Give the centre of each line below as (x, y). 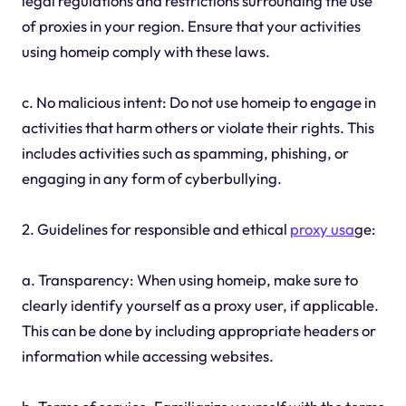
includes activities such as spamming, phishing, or (185, 153)
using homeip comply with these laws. (145, 52)
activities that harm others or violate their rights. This (198, 128)
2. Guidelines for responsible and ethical (155, 229)
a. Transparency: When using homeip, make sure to (189, 280)
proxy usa (322, 229)
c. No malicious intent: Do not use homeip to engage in (198, 102)
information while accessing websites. (147, 356)
